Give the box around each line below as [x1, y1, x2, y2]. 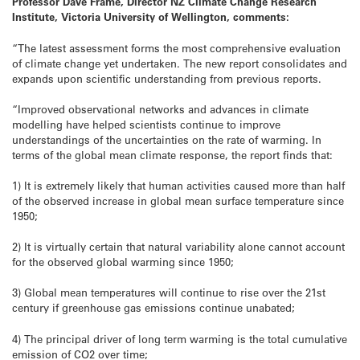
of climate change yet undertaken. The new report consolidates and [12, 55, 347, 70]
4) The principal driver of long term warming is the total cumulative [12, 331, 347, 346]
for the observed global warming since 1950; [12, 255, 234, 269]
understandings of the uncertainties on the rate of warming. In [12, 132, 321, 146]
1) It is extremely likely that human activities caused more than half [12, 178, 345, 192]
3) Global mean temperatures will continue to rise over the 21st [12, 285, 325, 300]
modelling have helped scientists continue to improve [12, 117, 280, 131]
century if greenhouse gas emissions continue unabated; [12, 301, 295, 315]
